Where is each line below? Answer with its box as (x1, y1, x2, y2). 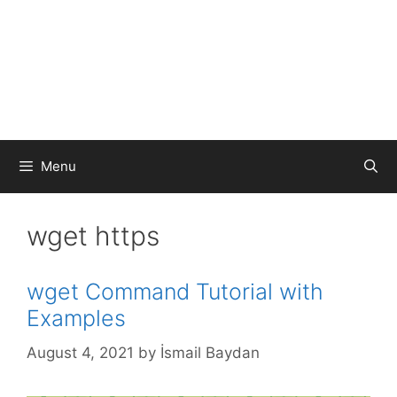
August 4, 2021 (27, 343, 134, 362)
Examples (27, 305, 126, 331)
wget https (27, 220, 160, 252)
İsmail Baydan (160, 343, 260, 362)
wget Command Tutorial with (27, 278, 323, 305)
